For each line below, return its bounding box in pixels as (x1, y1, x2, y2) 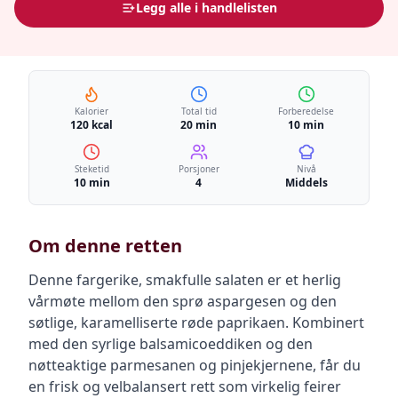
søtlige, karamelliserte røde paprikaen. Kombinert (28, 313, 364, 332)
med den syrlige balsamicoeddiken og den (28, 334, 313, 354)
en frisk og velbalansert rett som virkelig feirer (28, 377, 341, 396)
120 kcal (70, 117, 114, 132)
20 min (180, 117, 218, 132)
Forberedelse (278, 105, 335, 117)
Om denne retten (28, 234, 182, 258)
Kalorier (75, 105, 109, 117)
